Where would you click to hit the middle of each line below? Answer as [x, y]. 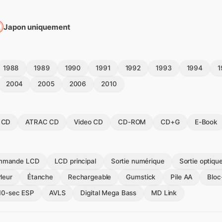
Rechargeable [89, 177]
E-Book [206, 122]
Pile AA [182, 177]
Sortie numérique [138, 161]
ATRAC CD [42, 122]
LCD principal [75, 161]
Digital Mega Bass [109, 193]
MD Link [164, 193]
